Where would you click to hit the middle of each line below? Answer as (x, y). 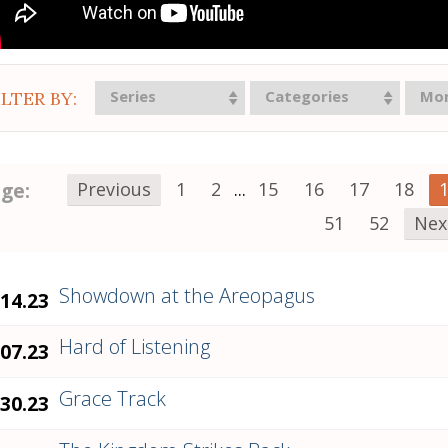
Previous (113, 188)
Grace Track (112, 399)
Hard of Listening (134, 347)
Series (133, 95)
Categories (307, 95)
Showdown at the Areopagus (187, 295)
